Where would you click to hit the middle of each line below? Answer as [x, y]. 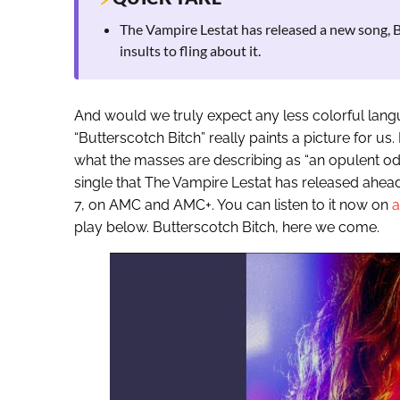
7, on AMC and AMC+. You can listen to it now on [231, 205]
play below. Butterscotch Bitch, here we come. [226, 228]
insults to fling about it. [190, 51]
